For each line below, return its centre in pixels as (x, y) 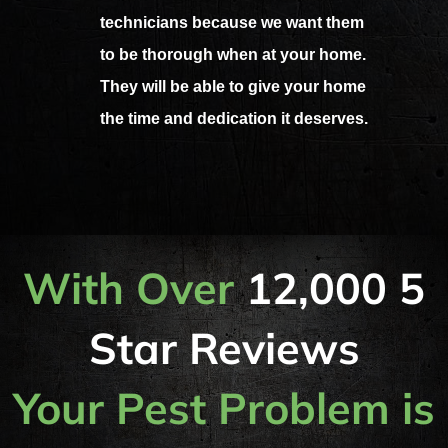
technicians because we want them (232, 23)
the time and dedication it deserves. (234, 119)
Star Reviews (224, 347)
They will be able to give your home (233, 87)
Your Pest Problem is (224, 407)
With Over (134, 287)
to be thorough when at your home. (233, 55)
